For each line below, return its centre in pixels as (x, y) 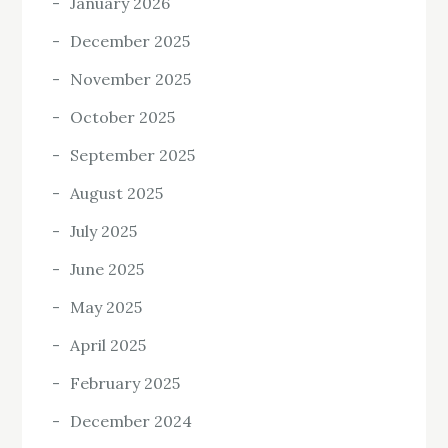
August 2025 (117, 193)
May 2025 (106, 307)
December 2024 (131, 421)
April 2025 (108, 345)
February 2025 (125, 383)
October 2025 (123, 117)
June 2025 (107, 269)
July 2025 (104, 231)
